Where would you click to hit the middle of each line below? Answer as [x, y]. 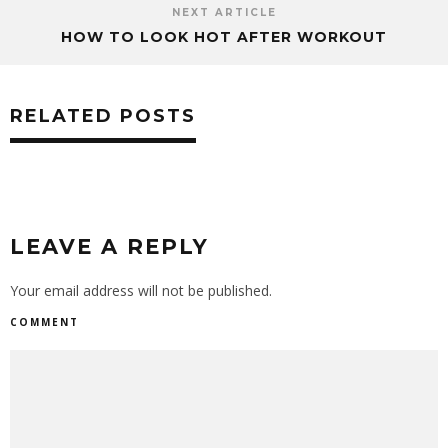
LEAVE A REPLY [109, 247]
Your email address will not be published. [141, 291]
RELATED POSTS [103, 116]
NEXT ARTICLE [224, 13]
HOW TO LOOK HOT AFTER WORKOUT [224, 37]
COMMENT [44, 322]
